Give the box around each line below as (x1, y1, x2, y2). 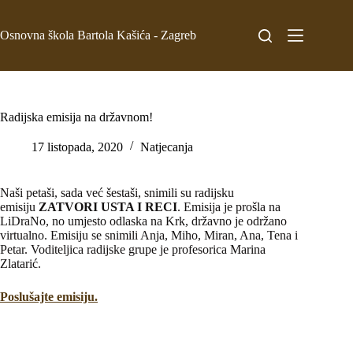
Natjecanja (140, 140, 193, 154)
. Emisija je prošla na (177, 200, 281, 214)
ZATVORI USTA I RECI (39, 200, 177, 214)
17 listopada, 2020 (32, 140, 123, 154)
